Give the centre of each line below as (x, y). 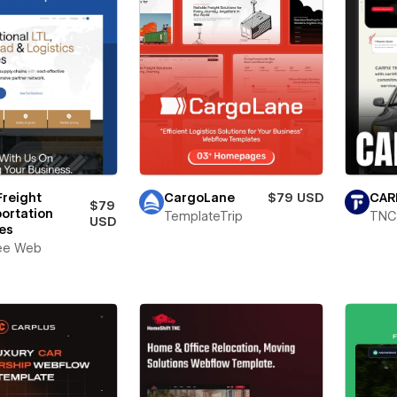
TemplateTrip (203, 216)
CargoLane (199, 197)
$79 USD (295, 197)
